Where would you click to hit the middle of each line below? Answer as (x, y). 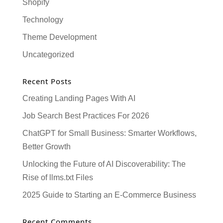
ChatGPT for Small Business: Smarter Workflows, (109, 133)
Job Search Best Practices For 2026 (86, 115)
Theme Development (59, 37)
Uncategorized (48, 54)
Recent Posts (47, 81)
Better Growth (46, 146)
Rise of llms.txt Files (57, 177)
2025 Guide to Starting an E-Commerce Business (110, 195)
